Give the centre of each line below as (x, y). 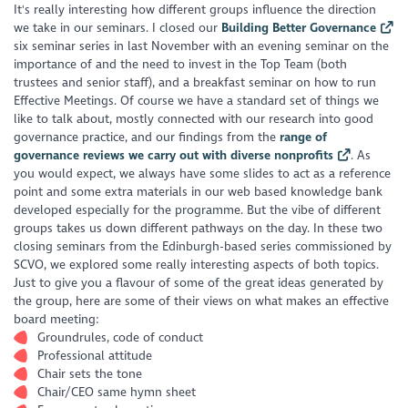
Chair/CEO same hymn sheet (116, 393)
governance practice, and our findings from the (147, 137)
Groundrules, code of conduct (120, 337)
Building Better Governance (299, 27)
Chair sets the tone (89, 373)
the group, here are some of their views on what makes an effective (202, 301)
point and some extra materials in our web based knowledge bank (199, 191)
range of (304, 137)
